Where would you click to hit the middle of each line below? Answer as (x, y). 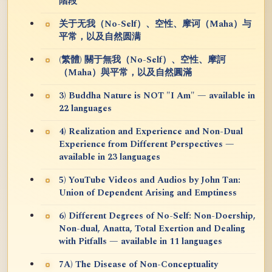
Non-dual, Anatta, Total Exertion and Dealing (152, 229)
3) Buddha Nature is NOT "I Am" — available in (157, 96)
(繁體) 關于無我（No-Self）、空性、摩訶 (142, 60)
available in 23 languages (110, 158)
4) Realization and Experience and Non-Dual (151, 132)
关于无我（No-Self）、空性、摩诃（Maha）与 (155, 25)
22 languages (85, 109)
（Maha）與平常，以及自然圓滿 (125, 73)
